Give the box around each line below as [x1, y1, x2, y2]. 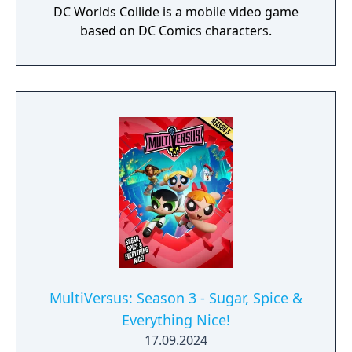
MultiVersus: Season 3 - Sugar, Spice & [49, 288, 302, 307]
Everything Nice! [122, 310, 230, 329]
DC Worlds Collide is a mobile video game [53, 3, 299, 20]
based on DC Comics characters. [80, 22, 272, 39]
